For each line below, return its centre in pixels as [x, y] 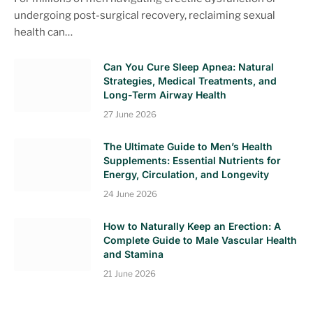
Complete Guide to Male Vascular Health [200, 240]
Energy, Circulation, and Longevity [186, 174]
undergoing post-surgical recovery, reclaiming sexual [145, 15]
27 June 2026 [130, 114]
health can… [43, 32]
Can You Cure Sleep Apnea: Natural [189, 66]
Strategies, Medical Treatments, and [190, 80]
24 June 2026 [130, 194]
